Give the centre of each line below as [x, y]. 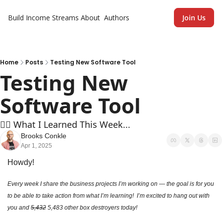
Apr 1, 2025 [36, 146]
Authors [117, 18]
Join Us [194, 18]
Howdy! [21, 162]
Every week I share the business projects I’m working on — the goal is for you [111, 184]
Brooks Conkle [44, 136]
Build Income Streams [43, 18]
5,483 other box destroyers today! [93, 208]
